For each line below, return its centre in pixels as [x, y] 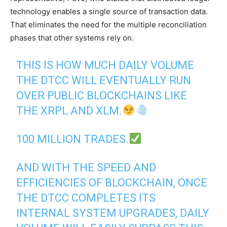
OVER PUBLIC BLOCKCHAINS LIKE [102, 95]
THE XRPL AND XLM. [69, 110]
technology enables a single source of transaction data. [109, 11]
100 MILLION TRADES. [73, 139]
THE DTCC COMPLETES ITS [86, 198]
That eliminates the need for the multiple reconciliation [108, 24]
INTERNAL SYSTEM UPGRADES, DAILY [113, 213]
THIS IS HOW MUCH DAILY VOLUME [105, 65]
